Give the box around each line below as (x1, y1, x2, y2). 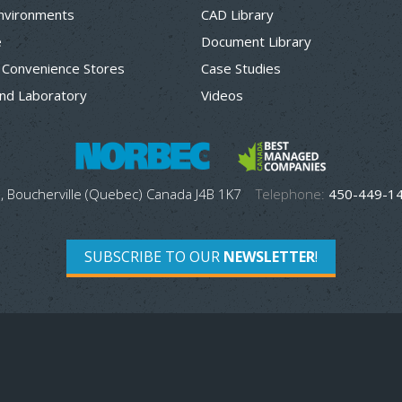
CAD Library (201, 5, 274, 23)
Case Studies (201, 59, 281, 77)
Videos (201, 86, 243, 104)
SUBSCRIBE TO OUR (84, 247, 223, 267)
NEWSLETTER (223, 247, 315, 267)
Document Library (201, 32, 311, 50)
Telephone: (256, 185, 325, 203)
